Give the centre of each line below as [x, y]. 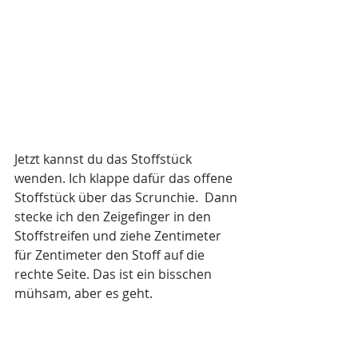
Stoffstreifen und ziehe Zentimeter [119, 236]
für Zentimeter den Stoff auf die [111, 255]
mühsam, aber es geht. [84, 294]
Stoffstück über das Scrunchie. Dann [127, 198]
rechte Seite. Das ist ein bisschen [115, 274]
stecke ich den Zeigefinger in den [114, 217]
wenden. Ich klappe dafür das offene [125, 179]
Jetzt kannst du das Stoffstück [105, 159]
